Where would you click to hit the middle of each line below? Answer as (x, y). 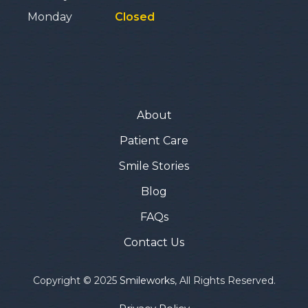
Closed (135, 16)
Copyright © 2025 (76, 280)
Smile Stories (154, 166)
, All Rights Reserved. (225, 280)
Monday (50, 16)
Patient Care (154, 140)
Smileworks (147, 280)
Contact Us (154, 242)
